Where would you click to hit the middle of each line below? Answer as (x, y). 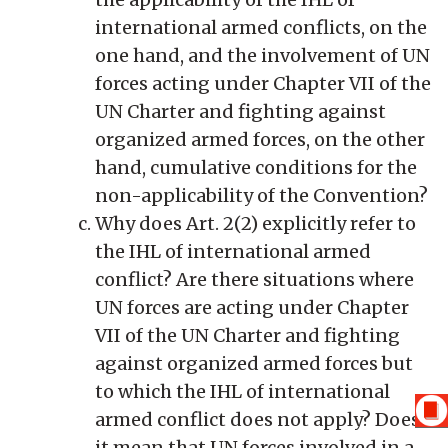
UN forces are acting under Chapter (252, 307)
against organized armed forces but (254, 363)
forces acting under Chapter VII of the (263, 83)
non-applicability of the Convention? (261, 195)
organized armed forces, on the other (260, 139)
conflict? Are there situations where (254, 279)
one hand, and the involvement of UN (262, 55)
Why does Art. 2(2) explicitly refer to (255, 223)
